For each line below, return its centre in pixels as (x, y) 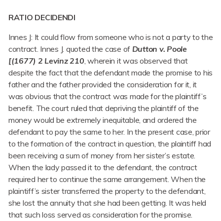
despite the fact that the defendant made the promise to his (111, 73)
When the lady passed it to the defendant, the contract (103, 167)
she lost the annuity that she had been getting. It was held (108, 203)
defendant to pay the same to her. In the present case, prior (109, 132)
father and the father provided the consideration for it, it (103, 85)
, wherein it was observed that (136, 61)
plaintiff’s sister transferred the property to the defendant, (107, 191)
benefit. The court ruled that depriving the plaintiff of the (104, 108)
